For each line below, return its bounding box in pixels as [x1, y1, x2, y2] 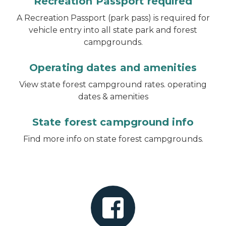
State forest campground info [32, 116, 194, 128]
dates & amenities [78, 91, 148, 101]
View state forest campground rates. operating [19, 79, 207, 89]
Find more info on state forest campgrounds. [23, 134, 203, 144]
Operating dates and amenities [29, 61, 197, 74]
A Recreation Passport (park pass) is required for [16, 13, 210, 23]
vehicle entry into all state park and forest [29, 25, 197, 35]
